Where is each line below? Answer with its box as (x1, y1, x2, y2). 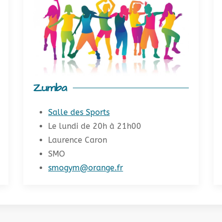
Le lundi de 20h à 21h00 (48, 121, 142, 131)
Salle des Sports (48, 107, 110, 117)
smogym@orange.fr (48, 163, 123, 172)
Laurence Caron (48, 135, 108, 145)
